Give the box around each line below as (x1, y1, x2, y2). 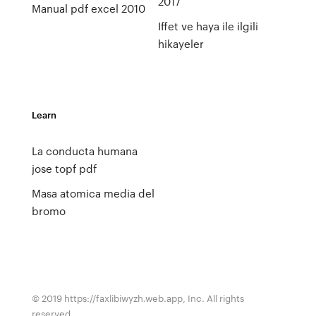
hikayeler (157, 36, 204, 51)
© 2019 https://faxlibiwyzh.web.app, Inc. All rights (31, 291, 244, 305)
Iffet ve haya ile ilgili (157, 18, 258, 34)
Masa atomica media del (31, 186, 154, 201)
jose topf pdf (31, 161, 97, 176)
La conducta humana (31, 143, 138, 159)
